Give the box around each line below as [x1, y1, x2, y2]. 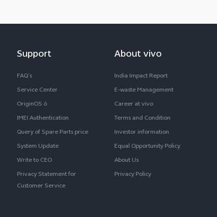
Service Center [16, 85, 58, 96]
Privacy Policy [114, 169, 151, 180]
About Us [114, 155, 139, 166]
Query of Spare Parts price [16, 127, 88, 138]
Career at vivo [114, 99, 153, 110]
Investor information [114, 127, 169, 138]
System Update [16, 141, 59, 152]
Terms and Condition [114, 113, 170, 124]
